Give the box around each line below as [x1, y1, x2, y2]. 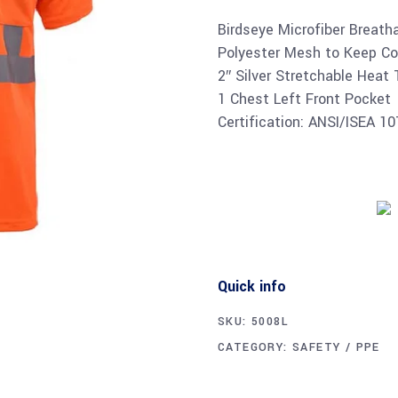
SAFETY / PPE [292, 339, 380, 355]
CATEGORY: [218, 339, 293, 355]
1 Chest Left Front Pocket [218, 89, 391, 109]
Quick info [218, 276, 286, 297]
